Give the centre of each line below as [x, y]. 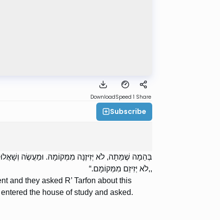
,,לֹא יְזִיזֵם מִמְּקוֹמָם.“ [121, 169]
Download [103, 97]
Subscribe [128, 111]
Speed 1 [125, 97]
